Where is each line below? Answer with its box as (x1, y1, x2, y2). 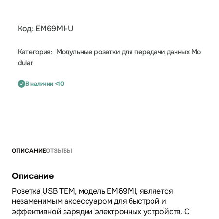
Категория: (18, 47, 53, 56)
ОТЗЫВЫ (46, 147, 72, 154)
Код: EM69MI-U (18, 23, 74, 34)
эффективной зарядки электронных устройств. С (12, 206, 190, 217)
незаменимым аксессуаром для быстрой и (12, 196, 167, 206)
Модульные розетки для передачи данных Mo (56, 47, 201, 56)
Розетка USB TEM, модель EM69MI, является (12, 186, 173, 196)
